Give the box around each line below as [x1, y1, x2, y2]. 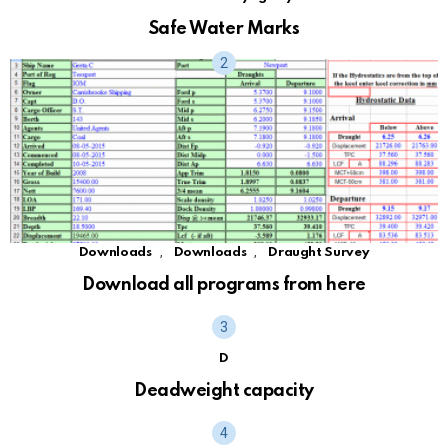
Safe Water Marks [148, 20, 300, 39]
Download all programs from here [82, 275, 366, 294]
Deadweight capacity [134, 381, 314, 400]
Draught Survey [268, 245, 370, 259]
